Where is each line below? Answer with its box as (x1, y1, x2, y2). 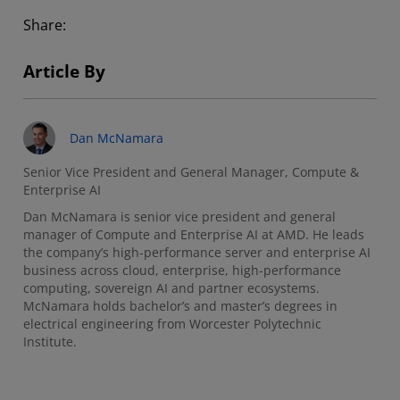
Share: (23, 14, 66, 35)
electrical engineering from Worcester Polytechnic (23, 314, 321, 332)
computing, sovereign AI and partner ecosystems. (23, 279, 320, 296)
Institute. (23, 332, 77, 350)
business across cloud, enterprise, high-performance (23, 261, 341, 279)
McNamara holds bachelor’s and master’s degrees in (23, 296, 337, 314)
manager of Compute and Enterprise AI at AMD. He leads (23, 225, 364, 243)
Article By (23, 59, 105, 83)
